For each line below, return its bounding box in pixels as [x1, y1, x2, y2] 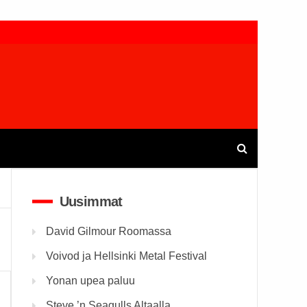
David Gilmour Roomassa [45, 225, 171, 237]
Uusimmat [59, 194, 123, 209]
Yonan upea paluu [45, 275, 135, 286]
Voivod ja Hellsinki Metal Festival [45, 250, 207, 262]
